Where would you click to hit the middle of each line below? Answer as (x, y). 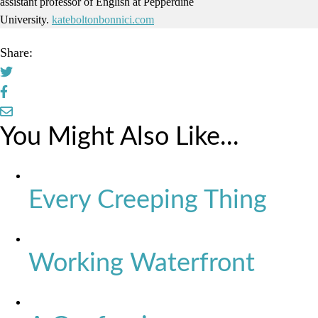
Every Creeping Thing (148, 200)
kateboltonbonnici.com (103, 20)
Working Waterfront (142, 263)
